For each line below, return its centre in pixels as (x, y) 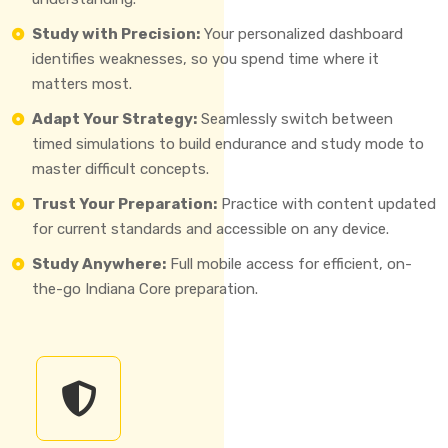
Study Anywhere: (99, 263)
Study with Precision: (116, 33)
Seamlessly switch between (295, 118)
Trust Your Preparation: (124, 203)
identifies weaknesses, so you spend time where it (205, 58)
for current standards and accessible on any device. (210, 228)
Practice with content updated (326, 203)
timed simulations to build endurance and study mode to (228, 143)
